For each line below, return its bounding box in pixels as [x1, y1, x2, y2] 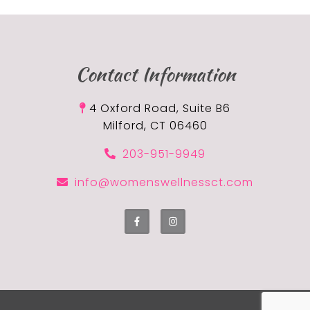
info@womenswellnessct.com [75, 174, 254, 191]
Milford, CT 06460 [102, 118, 208, 134]
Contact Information [75, 60, 235, 89]
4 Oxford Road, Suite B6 [89, 100, 231, 117]
